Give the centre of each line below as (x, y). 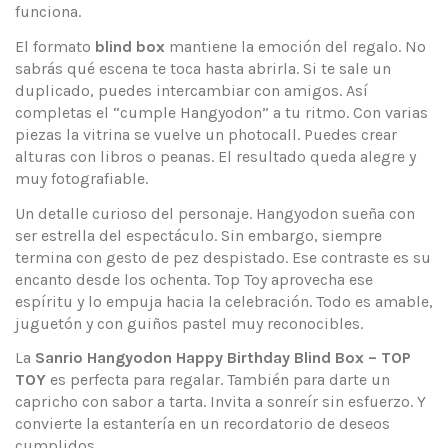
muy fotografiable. (81, 178)
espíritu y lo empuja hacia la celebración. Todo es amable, (224, 301)
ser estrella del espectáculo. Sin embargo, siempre (198, 235)
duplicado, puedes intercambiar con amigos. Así (191, 90)
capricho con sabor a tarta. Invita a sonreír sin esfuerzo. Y (220, 402)
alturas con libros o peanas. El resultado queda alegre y (215, 156)
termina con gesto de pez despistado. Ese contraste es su (223, 257)
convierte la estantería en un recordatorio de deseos (202, 424)
